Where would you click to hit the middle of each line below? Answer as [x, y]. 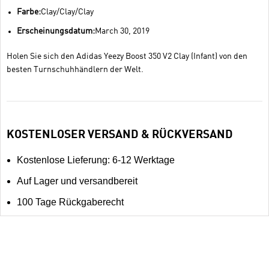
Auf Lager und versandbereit [77, 181]
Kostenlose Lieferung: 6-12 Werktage [96, 160]
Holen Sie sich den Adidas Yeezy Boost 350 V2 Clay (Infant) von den [127, 57]
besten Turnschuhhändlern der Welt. [75, 70]
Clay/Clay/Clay [68, 12]
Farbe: [29, 12]
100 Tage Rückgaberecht [71, 202]
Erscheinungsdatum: [56, 32]
